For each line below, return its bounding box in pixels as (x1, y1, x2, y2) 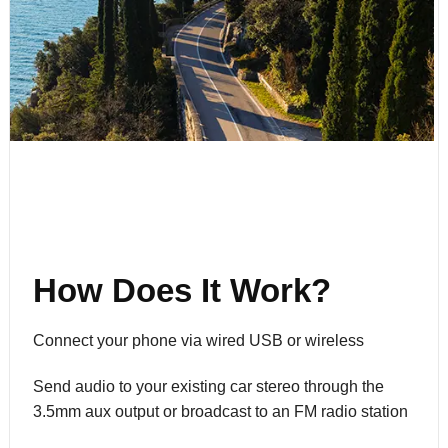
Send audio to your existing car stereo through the (32, 377, 384, 395)
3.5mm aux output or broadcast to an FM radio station (32, 402, 408, 420)
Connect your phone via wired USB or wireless (32, 332, 364, 350)
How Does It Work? (32, 271, 331, 309)
